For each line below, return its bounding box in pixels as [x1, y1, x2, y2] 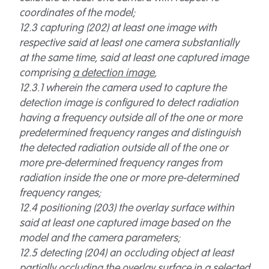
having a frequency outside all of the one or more [19, 113, 242, 124]
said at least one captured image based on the [19, 218, 230, 229]
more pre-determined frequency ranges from [19, 158, 222, 169]
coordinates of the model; [19, 8, 135, 19]
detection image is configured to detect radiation [19, 98, 238, 109]
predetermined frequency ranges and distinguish [19, 128, 241, 139]
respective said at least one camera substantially [19, 38, 239, 49]
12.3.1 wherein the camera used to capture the [19, 83, 226, 94]
